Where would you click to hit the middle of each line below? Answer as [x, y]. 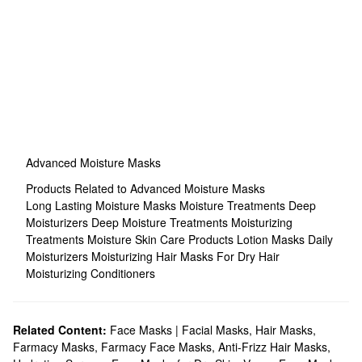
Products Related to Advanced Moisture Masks [145, 188]
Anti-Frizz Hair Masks [273, 347]
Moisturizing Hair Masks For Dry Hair [185, 256]
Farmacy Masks [54, 347]
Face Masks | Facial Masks [179, 330]
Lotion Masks [272, 239]
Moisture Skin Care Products [162, 239]
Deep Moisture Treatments [161, 222]
